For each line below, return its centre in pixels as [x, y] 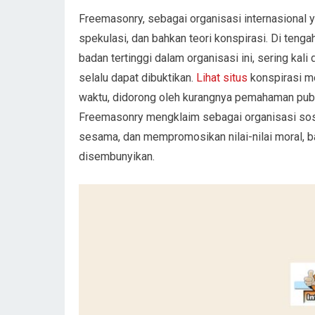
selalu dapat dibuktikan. [137, 77]
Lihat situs [222, 77]
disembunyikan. [117, 156]
